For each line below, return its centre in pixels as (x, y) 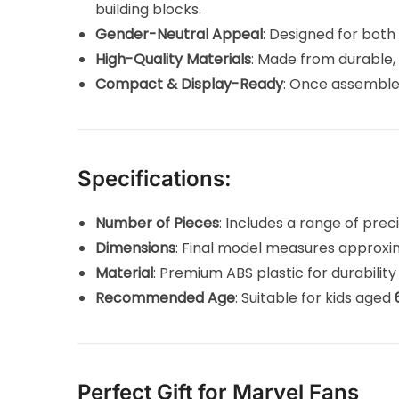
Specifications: (155, 178)
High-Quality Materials (174, 59)
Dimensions (136, 248)
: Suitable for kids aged (315, 297)
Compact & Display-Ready (190, 84)
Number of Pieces (158, 223)
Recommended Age (166, 297)
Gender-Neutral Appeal (179, 34)
